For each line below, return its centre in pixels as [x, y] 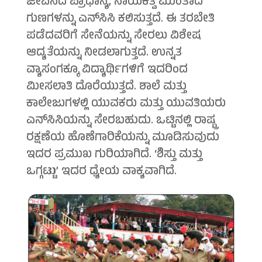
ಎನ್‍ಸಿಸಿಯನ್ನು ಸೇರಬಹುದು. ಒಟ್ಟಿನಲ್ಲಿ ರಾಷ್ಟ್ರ [121, 122]
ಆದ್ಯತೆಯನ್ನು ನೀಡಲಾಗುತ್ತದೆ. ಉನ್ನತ [104, 54]
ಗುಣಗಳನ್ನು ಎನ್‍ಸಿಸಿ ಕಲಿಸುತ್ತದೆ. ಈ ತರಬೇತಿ [120, 20]
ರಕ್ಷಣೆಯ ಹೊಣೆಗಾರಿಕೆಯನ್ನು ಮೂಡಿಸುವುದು [123, 139]
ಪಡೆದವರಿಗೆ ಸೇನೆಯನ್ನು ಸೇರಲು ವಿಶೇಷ [113, 37]
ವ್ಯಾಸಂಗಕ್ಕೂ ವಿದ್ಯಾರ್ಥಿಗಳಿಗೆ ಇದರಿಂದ [107, 71]
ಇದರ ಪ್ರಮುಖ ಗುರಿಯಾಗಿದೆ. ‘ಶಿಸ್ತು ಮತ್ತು [114, 156]
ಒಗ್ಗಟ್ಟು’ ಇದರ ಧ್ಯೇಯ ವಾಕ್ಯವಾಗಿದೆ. [101, 173]
